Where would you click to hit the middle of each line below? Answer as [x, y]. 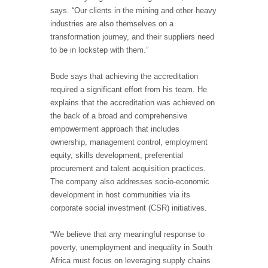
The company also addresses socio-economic [130, 182]
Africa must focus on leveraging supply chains [130, 261]
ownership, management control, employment [129, 142]
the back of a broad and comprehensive [119, 116]
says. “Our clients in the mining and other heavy [133, 11]
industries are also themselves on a [112, 24]
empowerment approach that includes [115, 129]
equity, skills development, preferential [117, 156]
